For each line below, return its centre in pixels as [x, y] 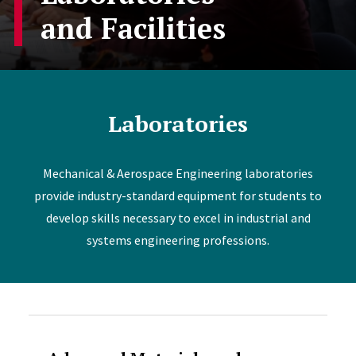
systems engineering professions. [178, 240]
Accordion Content [130, 328]
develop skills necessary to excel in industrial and [178, 218]
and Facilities [133, 28]
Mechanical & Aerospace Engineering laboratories [178, 173]
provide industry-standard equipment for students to [178, 195]
